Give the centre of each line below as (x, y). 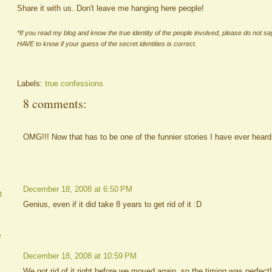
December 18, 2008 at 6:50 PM (78, 189)
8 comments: (55, 104)
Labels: (31, 84)
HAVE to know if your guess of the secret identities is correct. (107, 43)
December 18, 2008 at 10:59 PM (80, 256)
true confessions (74, 84)
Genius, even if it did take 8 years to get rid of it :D (112, 204)
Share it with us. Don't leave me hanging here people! (110, 8)
